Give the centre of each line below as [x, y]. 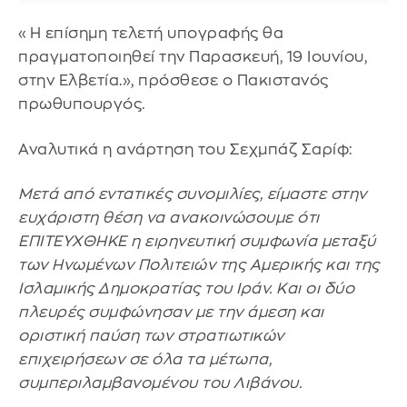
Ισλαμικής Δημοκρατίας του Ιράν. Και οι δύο [186, 289]
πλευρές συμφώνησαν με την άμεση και [171, 313]
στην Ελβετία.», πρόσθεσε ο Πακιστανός [174, 81]
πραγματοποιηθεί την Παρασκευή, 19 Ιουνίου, [193, 57]
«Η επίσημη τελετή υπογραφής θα [151, 34]
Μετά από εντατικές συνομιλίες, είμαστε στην [193, 194]
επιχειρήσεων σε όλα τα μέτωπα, [145, 360]
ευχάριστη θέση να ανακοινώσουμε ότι [169, 218]
